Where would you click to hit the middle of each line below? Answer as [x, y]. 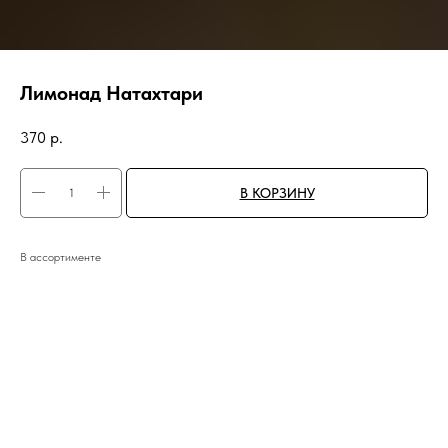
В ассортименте [60, 256]
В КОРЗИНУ [277, 192]
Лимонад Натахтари [111, 93]
